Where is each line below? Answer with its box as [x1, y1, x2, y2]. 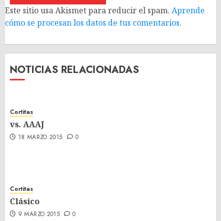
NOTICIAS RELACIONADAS [10, 63, 139, 77]
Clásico [10, 196, 39, 207]
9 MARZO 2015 [18, 210, 60, 219]
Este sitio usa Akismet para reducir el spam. [5, 5, 172, 16]
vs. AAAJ [10, 119, 44, 130]
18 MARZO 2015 [18, 133, 63, 142]
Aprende [172, 5, 205, 16]
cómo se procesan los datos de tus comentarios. [5, 17, 182, 28]
